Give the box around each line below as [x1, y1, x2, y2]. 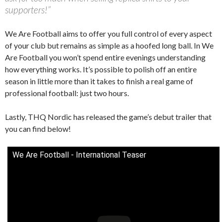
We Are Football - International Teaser [12, 150, 146, 160]
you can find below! [5, 123, 71, 133]
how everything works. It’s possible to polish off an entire [5, 64, 197, 74]
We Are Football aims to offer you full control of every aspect [5, 28, 212, 38]
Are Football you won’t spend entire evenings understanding [5, 52, 206, 62]
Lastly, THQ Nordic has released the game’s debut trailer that [5, 111, 212, 121]
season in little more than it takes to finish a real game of [5, 76, 193, 86]
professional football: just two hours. [5, 88, 129, 98]
